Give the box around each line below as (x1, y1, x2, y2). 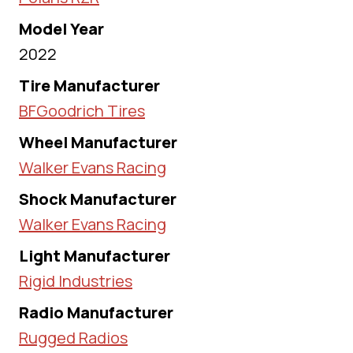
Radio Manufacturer (19, 302, 173, 324)
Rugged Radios (19, 327, 128, 349)
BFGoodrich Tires (19, 100, 145, 122)
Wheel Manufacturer (19, 132, 177, 154)
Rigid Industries (19, 270, 132, 292)
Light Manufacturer (19, 245, 170, 267)
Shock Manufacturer (19, 188, 176, 210)
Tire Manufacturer (19, 75, 160, 97)
